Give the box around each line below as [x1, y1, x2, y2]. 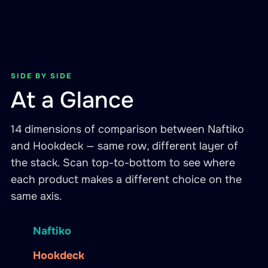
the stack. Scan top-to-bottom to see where [11, 156, 235, 169]
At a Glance [11, 86, 134, 115]
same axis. [11, 190, 62, 203]
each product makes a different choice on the [11, 173, 242, 186]
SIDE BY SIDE [11, 71, 72, 81]
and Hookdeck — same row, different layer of [11, 139, 238, 153]
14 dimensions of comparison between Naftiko [11, 123, 244, 136]
